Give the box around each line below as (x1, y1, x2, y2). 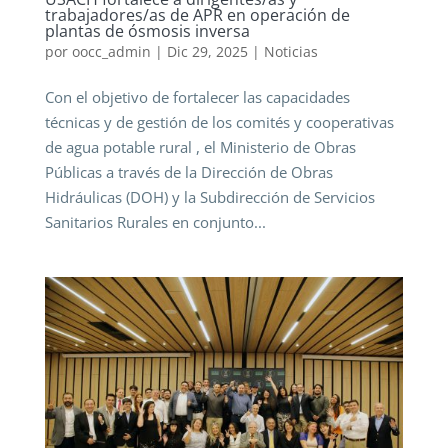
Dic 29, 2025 (166, 41, 248, 61)
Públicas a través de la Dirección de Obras (44, 161, 333, 182)
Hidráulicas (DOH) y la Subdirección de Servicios (44, 186, 375, 207)
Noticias (263, 41, 318, 61)
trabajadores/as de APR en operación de (44, 3, 350, 26)
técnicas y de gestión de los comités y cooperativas (44, 111, 394, 132)
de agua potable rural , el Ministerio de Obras (44, 136, 356, 157)
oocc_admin (71, 41, 151, 61)
